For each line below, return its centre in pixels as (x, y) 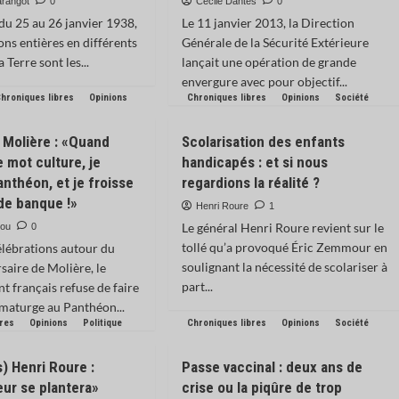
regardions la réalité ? (250, 183)
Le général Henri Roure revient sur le (282, 228)
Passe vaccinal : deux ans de (272, 367)
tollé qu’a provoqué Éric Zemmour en (284, 247)
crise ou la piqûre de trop (261, 387)
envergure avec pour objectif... (264, 81)
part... (197, 286)
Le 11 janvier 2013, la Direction (268, 23)
